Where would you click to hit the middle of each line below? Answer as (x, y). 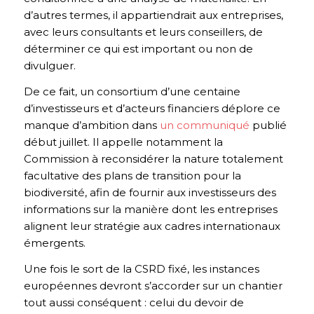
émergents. (54, 243)
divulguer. (49, 66)
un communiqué (204, 125)
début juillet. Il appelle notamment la (123, 142)
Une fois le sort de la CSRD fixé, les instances (141, 268)
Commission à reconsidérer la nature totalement (153, 159)
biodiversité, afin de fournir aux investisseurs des (150, 193)
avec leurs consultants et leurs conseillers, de (143, 32)
